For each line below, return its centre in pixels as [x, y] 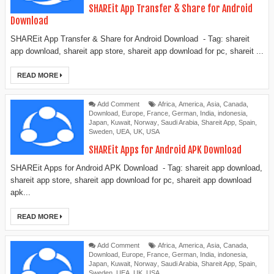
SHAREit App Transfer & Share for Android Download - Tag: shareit [130, 39]
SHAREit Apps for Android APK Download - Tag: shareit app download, [136, 168]
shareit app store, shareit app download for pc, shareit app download [131, 180]
